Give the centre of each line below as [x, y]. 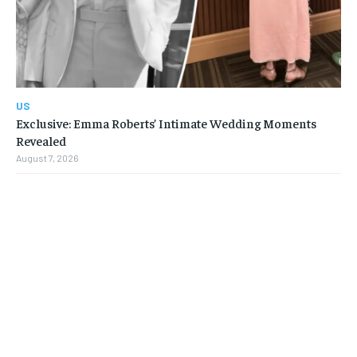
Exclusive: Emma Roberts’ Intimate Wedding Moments [166, 123]
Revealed [41, 141]
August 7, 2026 [47, 158]
